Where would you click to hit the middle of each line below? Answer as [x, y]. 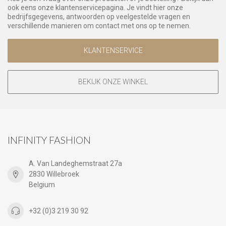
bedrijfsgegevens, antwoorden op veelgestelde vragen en [99, 17]
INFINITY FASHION [49, 140]
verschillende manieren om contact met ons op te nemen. [99, 26]
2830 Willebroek [54, 174]
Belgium [42, 185]
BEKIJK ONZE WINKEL [113, 82]
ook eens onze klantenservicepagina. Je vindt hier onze [95, 8]
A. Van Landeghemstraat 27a [75, 164]
